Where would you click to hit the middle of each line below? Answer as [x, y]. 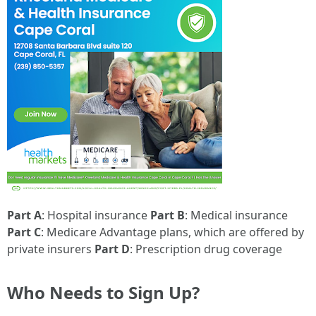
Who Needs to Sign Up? [103, 292]
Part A [24, 215]
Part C [24, 232]
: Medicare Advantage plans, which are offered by [172, 232]
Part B [168, 215]
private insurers [51, 249]
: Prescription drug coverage [206, 249]
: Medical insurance [236, 215]
